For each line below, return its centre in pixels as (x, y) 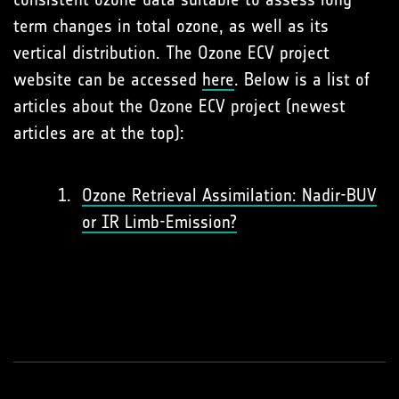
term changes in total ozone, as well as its (171, 25)
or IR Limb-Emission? (159, 221)
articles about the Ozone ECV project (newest (179, 106)
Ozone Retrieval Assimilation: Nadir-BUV (229, 195)
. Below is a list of (302, 79)
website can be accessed (108, 79)
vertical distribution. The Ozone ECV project (171, 52)
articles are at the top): (99, 132)
